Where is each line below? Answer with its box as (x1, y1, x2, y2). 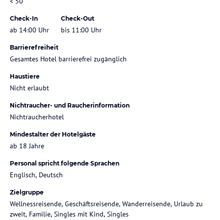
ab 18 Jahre (10, 141, 44, 150)
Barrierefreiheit (10, 43, 58, 51)
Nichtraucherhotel (10, 112, 64, 121)
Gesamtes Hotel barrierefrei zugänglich (10, 54, 127, 63)
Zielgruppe (10, 188, 44, 196)
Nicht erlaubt (10, 83, 49, 92)
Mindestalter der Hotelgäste (10, 130, 96, 138)
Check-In (10, 14, 38, 22)
